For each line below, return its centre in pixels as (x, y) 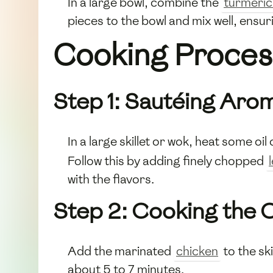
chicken (197, 251)
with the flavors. (111, 179)
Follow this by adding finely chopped (167, 161)
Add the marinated (121, 251)
